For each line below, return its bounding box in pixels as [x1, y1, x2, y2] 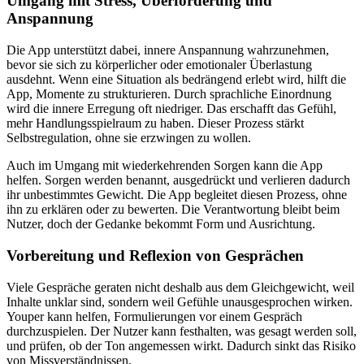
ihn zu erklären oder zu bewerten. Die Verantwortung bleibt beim [6, 202, 340, 217]
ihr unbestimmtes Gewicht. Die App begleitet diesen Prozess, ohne [6, 188, 347, 202]
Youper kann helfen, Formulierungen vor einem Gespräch [6, 309, 302, 323]
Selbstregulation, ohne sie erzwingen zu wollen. [6, 131, 251, 145]
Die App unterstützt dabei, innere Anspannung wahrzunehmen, [6, 43, 329, 58]
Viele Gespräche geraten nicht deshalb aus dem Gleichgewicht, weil [6, 279, 354, 294]
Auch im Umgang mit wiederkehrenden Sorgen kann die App [6, 158, 323, 173]
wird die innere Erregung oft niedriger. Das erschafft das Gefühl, [6, 102, 336, 116]
